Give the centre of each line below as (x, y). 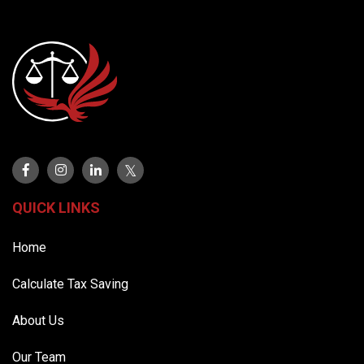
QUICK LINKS (56, 207)
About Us (38, 320)
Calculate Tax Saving (70, 284)
